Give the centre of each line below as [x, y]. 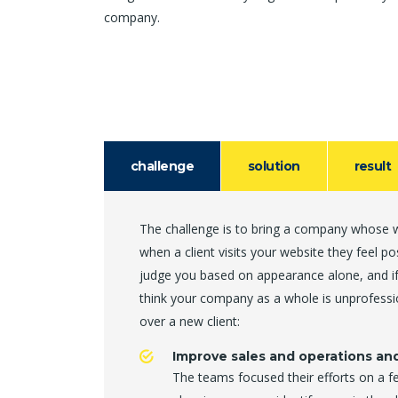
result [373, 166]
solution [274, 166]
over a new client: [190, 321]
